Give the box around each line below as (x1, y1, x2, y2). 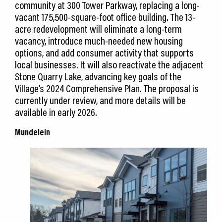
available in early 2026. (15, 106, 97, 119)
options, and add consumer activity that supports (15, 46, 194, 59)
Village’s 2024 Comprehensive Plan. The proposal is (15, 82, 199, 95)
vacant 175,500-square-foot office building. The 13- (15, 10, 195, 24)
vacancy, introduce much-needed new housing (15, 34, 183, 48)
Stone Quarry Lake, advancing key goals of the (15, 70, 181, 83)
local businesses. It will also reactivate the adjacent (15, 58, 204, 71)
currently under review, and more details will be (15, 94, 186, 107)
